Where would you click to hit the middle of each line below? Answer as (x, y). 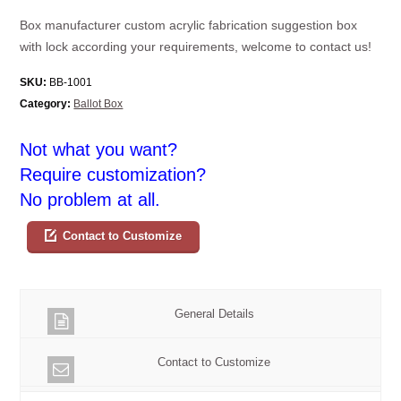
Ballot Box (98, 103)
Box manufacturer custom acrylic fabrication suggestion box (189, 25)
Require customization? (113, 174)
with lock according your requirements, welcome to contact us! (196, 46)
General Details (214, 313)
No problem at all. (90, 199)
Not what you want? (99, 149)
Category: (46, 103)
